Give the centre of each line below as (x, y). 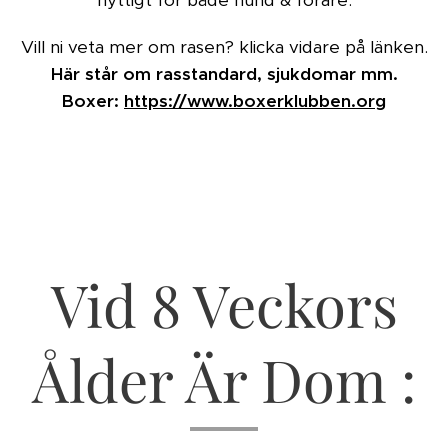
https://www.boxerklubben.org (255, 101)
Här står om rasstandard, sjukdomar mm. (224, 74)
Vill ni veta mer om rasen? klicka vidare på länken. (224, 47)
